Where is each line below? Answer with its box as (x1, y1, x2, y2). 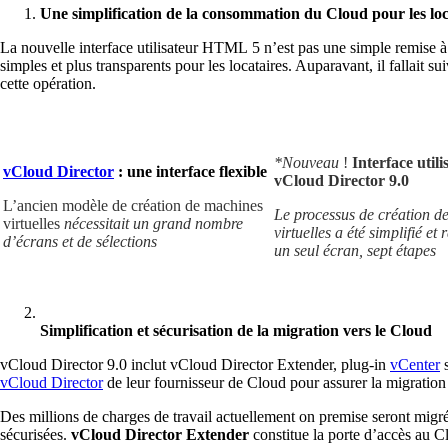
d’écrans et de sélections (3, 232, 165, 250)
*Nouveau (274, 153, 339, 171)
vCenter (390, 355, 440, 373)
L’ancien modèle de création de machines (3, 196, 263, 214)
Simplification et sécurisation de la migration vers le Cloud (40, 321, 432, 339)
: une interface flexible (114, 162, 267, 180)
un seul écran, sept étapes (274, 241, 436, 259)
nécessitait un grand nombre (64, 214, 243, 232)
